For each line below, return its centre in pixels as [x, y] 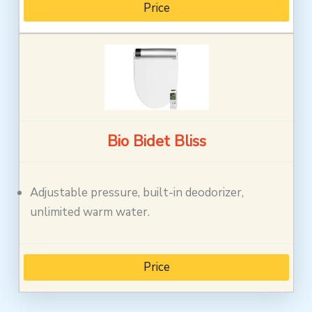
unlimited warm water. [90, 212]
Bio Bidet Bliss [156, 141]
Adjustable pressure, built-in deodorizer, [137, 192]
